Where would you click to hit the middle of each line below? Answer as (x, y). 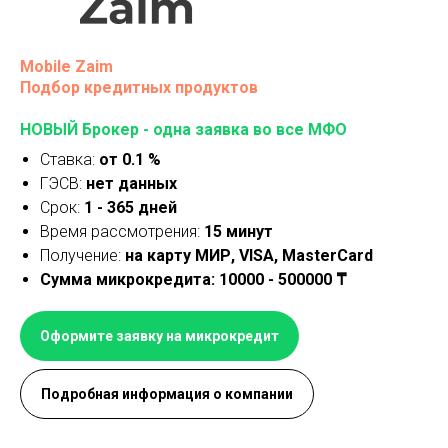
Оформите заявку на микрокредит (159, 336)
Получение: (82, 255)
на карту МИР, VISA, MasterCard (249, 255)
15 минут (238, 231)
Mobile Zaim (66, 66)
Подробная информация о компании (167, 394)
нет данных (131, 183)
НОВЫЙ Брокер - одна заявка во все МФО (183, 129)
